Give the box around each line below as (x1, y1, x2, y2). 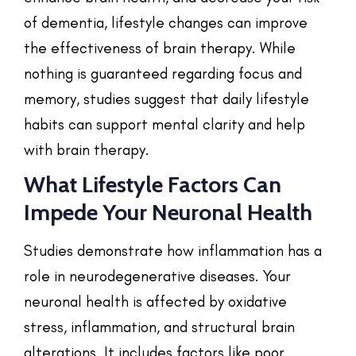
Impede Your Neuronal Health (24, 198, 312, 226)
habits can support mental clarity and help (24, 114, 305, 133)
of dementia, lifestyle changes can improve (24, 13, 308, 32)
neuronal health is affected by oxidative (24, 292, 287, 311)
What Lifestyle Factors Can (24, 170, 281, 198)
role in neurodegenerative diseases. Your (24, 266, 291, 285)
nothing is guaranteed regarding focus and (24, 64, 302, 83)
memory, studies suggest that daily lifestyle (24, 89, 309, 108)
